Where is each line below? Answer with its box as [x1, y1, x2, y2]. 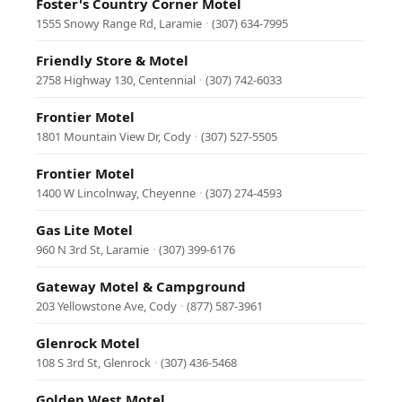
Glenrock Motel [36, 334, 140, 352]
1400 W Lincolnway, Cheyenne [36, 185, 196, 201]
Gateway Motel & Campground [36, 277, 246, 295]
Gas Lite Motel [36, 221, 133, 239]
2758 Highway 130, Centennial [36, 72, 196, 88]
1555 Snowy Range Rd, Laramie [36, 15, 202, 31]
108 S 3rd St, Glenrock [36, 354, 151, 371]
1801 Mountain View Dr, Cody [36, 128, 191, 144]
